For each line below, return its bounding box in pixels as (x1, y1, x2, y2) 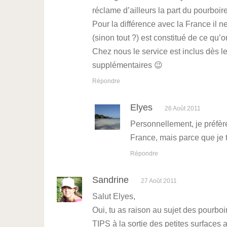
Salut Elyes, (92, 192, 135, 201)
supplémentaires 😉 (92, 61, 163, 70)
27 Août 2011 (141, 177, 177, 185)
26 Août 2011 (165, 105, 201, 112)
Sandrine (92, 175, 129, 185)
